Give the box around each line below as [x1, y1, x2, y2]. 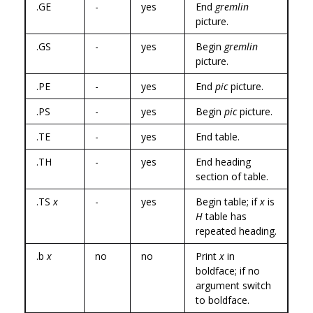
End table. [196, 129, 240, 143]
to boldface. [196, 293, 249, 307]
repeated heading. [196, 224, 277, 238]
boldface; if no [196, 263, 260, 277]
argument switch [196, 278, 271, 292]
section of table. [196, 169, 268, 183]
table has [203, 209, 247, 223]
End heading [196, 154, 251, 168]
